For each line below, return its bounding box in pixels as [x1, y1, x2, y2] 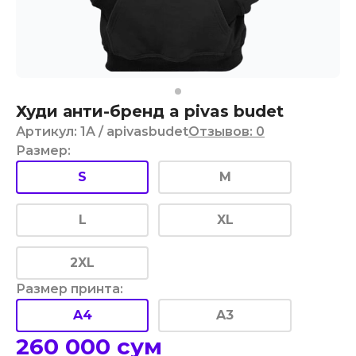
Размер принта [16, 281, 120, 296]
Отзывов [188, 124, 250, 139]
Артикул [16, 124, 74, 139]
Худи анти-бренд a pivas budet [16, 102, 284, 121]
